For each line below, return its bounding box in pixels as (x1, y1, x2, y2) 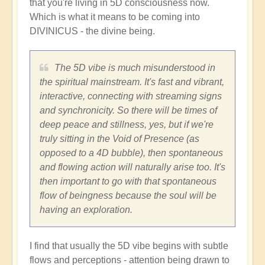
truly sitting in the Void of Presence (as (40, 134, 199, 144)
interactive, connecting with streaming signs (40, 91, 222, 102)
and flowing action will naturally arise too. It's (40, 162, 225, 173)
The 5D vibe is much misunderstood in (54, 63, 215, 73)
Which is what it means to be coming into (30, 12, 200, 22)
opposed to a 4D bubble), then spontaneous (40, 148, 223, 159)
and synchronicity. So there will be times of (40, 105, 217, 116)
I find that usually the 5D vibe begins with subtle (30, 241, 228, 251)
